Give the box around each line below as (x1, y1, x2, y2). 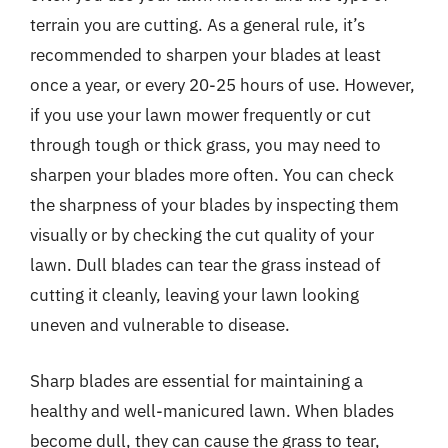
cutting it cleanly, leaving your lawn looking (30, 284, 359, 306)
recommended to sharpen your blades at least (30, 44, 381, 66)
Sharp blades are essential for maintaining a (30, 369, 363, 392)
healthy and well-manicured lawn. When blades (30, 399, 394, 422)
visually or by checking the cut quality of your (30, 224, 374, 246)
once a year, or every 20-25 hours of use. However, (30, 74, 415, 96)
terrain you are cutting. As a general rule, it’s (30, 14, 365, 36)
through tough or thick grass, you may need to (30, 134, 381, 156)
